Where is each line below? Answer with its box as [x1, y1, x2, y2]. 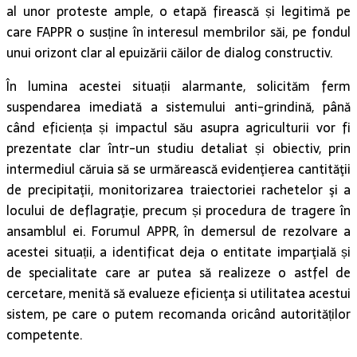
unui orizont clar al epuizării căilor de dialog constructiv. [6, 42, 333, 64]
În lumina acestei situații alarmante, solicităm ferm [6, 76, 351, 97]
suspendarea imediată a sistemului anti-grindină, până [6, 96, 351, 118]
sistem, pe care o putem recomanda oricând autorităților [6, 304, 351, 325]
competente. [6, 324, 83, 346]
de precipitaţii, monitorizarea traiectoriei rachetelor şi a [6, 179, 351, 201]
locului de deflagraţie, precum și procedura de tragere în [6, 200, 351, 222]
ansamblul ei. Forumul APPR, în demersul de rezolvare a [6, 221, 351, 242]
